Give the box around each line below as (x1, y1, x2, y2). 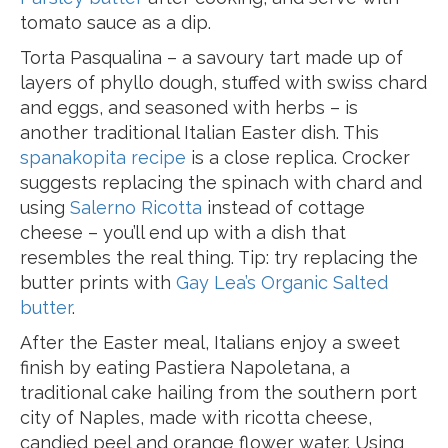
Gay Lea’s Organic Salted (176, 272, 388, 293)
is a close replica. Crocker (186, 147, 410, 168)
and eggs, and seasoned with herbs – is (20, 97, 358, 118)
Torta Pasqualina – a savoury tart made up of (20, 47, 403, 68)
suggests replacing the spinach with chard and (20, 172, 422, 193)
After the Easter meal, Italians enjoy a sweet (20, 332, 400, 353)
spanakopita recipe (20, 147, 186, 168)
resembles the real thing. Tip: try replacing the (20, 247, 418, 268)
